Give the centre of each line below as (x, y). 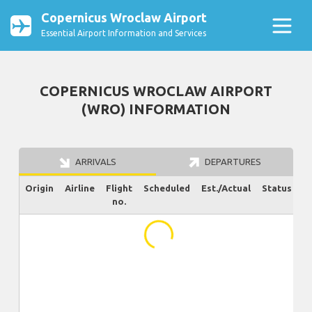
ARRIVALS (94, 162)
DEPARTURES (232, 162)
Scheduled (167, 188)
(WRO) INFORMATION (156, 109)
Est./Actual (226, 188)
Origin (39, 188)
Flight (119, 188)
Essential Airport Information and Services (124, 33)
